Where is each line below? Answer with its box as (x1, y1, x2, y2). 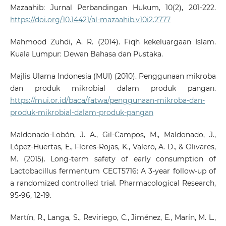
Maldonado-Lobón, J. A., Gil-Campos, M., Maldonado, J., (10, 130, 216, 139)
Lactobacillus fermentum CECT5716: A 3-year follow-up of (10, 166, 216, 176)
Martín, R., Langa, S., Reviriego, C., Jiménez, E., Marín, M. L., (10, 213, 216, 222)
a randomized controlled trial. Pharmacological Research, (10, 178, 216, 188)
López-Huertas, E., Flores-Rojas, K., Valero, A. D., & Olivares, (10, 142, 216, 151)
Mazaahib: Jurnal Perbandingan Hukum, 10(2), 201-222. (10, 3, 216, 12)
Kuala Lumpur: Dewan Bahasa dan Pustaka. (10, 49, 163, 59)
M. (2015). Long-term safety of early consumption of (10, 154, 216, 163)
